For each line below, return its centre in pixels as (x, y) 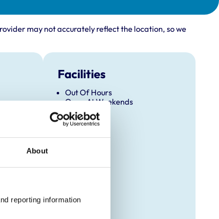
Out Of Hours (88, 93)
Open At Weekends (99, 102)
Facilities (81, 74)
